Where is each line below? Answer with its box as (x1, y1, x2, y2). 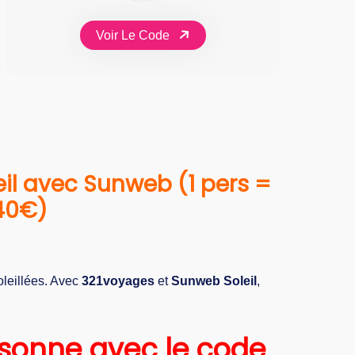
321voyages (82, 273, 155, 288)
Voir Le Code (95, 28, 173, 42)
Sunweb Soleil (171, 273, 257, 288)
